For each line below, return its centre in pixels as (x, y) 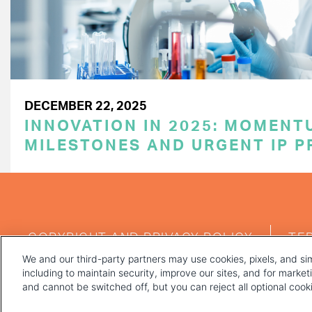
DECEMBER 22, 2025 (86, 107)
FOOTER (65, 226)
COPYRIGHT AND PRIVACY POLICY (140, 239)
